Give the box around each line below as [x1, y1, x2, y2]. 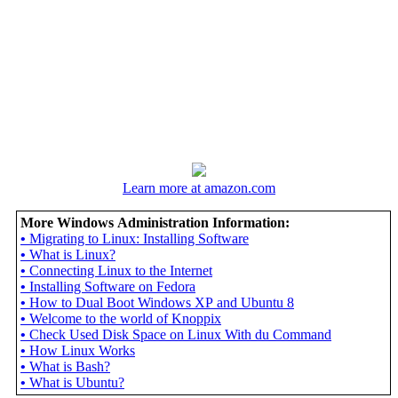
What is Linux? [29, 247, 115, 263]
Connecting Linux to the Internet [29, 263, 212, 279]
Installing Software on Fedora [29, 279, 195, 295]
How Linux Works [29, 343, 135, 359]
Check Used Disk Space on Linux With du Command [29, 327, 331, 343]
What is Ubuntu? [29, 375, 124, 391]
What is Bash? [29, 359, 110, 375]
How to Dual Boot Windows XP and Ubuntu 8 [29, 295, 294, 311]
